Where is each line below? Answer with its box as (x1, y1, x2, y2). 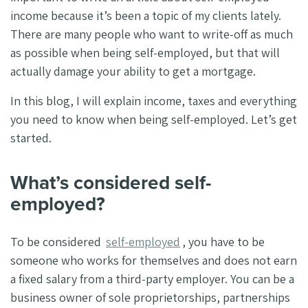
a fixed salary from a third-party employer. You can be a (10, 270, 294, 287)
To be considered (10, 233, 104, 250)
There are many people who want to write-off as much (10, 26, 293, 43)
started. (10, 130, 54, 146)
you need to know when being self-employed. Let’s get (10, 111, 297, 128)
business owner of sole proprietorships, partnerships (10, 289, 290, 305)
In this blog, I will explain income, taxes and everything (10, 93, 297, 109)
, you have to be (182, 233, 265, 250)
